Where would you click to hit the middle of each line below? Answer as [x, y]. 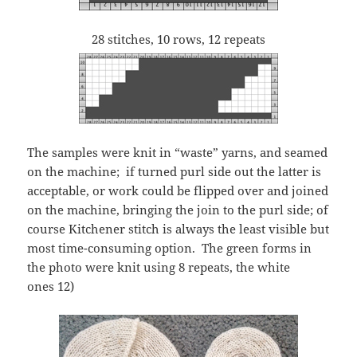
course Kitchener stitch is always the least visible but [178, 229]
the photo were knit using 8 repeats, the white [159, 267]
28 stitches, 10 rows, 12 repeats [178, 39]
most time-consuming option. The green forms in [170, 248]
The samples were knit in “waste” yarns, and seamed [178, 153]
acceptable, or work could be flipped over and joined [178, 191]
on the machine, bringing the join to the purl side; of [178, 210]
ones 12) [51, 286]
